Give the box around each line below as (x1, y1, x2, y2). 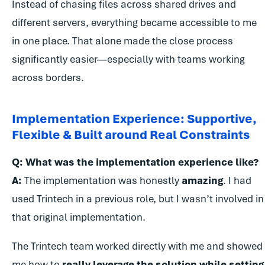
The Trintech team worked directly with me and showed (12, 240, 263, 253)
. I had (223, 174, 251, 188)
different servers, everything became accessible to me (12, 16, 257, 30)
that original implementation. (12, 211, 148, 224)
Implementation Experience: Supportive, (12, 111, 257, 127)
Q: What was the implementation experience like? (12, 156, 258, 169)
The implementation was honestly (22, 174, 182, 188)
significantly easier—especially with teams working (12, 53, 245, 66)
